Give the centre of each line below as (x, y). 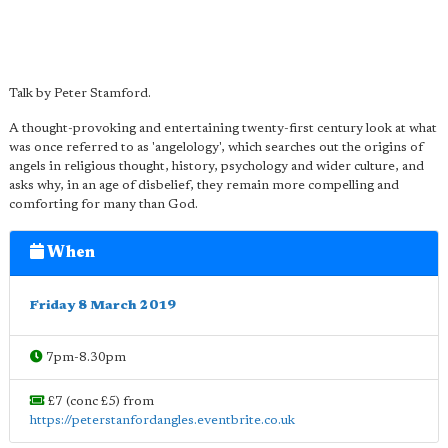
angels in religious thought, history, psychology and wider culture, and (216, 166)
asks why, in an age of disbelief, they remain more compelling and (204, 185)
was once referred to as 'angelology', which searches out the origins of (216, 147)
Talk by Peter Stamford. (80, 93)
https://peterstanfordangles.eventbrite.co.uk (162, 420)
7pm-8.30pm (84, 357)
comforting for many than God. (103, 204)
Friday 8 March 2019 (103, 305)
